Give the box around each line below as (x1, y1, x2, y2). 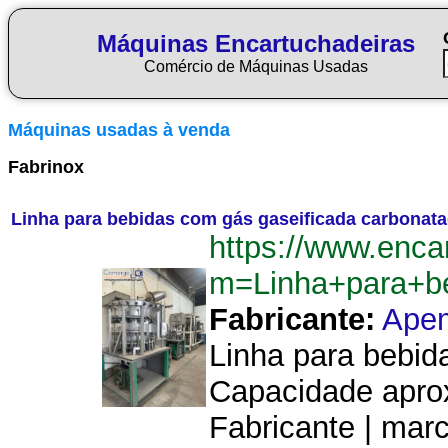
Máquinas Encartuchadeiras (97, 30, 415, 57)
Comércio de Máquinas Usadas (144, 58, 368, 75)
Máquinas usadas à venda (8, 120, 230, 140)
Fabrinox (8, 157, 84, 177)
